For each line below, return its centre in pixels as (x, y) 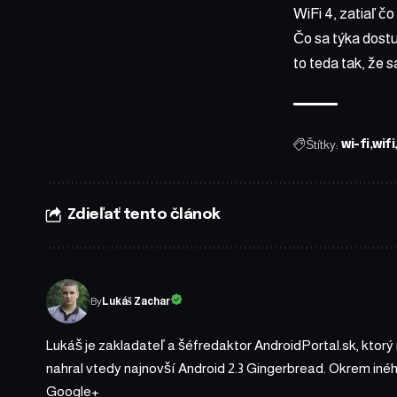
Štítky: (322, 145)
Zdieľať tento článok (144, 215)
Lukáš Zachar (136, 302)
